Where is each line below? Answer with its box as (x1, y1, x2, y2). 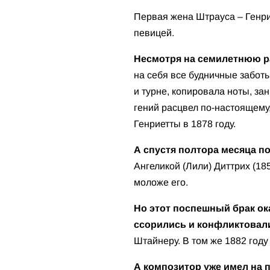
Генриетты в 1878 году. (134, 119, 236, 129)
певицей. (134, 28, 174, 38)
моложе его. (134, 177, 188, 187)
